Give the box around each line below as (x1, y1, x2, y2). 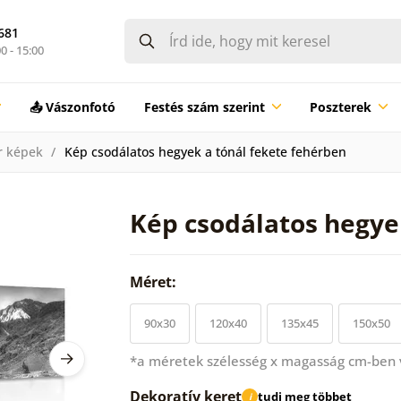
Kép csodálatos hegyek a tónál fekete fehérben (64, 142, 346, 160)
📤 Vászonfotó (29, 98, 115, 115)
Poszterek (309, 98, 371, 115)
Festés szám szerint (143, 98, 265, 115)
